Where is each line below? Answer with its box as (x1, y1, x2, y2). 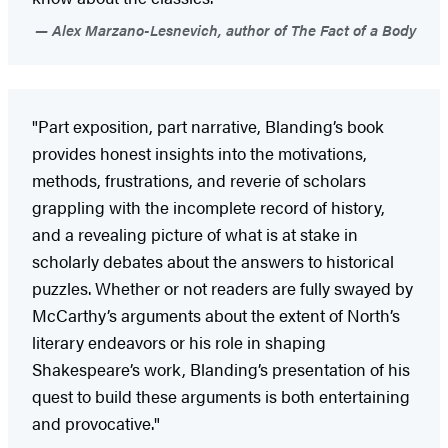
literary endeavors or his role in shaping (32, 330, 326, 355)
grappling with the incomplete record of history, (32, 195, 385, 220)
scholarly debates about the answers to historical (32, 249, 394, 274)
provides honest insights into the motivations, (32, 141, 367, 166)
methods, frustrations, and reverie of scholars (32, 168, 366, 193)
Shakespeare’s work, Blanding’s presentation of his (32, 357, 410, 382)
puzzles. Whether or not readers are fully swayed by (32, 276, 413, 301)
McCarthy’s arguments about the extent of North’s (32, 303, 400, 328)
